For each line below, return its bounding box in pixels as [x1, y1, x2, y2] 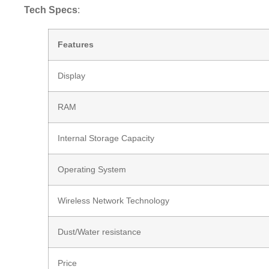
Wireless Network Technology [58, 196, 170, 206]
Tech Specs [24, 5, 78, 16]
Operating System [58, 165, 127, 175]
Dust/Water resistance [58, 227, 144, 237]
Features [58, 40, 94, 50]
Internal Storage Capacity [58, 133, 155, 144]
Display [58, 71, 86, 81]
